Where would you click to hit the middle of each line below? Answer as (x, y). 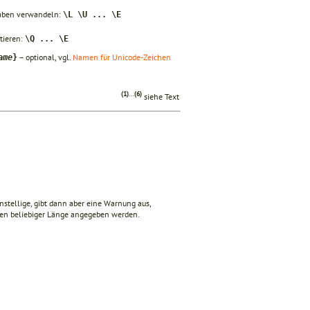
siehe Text (161, 96)
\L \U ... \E (92, 14)
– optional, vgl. (45, 57)
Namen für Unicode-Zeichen (122, 57)
